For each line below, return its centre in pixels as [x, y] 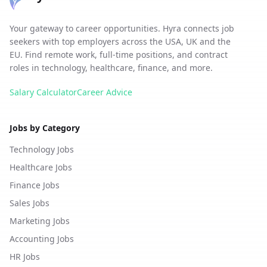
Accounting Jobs [42, 239]
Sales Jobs [30, 203]
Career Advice [105, 92]
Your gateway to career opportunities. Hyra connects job [122, 28]
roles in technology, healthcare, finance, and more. [111, 68]
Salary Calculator [43, 92]
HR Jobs [25, 257]
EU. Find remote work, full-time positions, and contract [119, 55]
